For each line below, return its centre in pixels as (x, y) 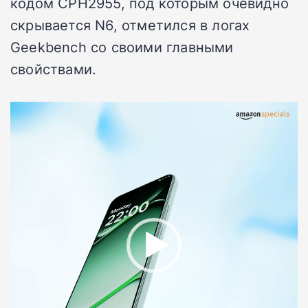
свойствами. (54, 69)
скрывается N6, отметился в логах (130, 25)
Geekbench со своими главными (122, 47)
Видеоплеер (46, 112)
